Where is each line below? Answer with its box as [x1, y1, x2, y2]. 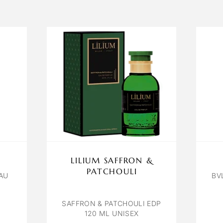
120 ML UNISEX [84, 209, 139, 218]
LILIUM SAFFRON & [71, 155, 153, 166]
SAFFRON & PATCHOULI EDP [62, 199, 161, 208]
